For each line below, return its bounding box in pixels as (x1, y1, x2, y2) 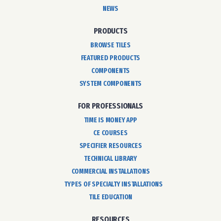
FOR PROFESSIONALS (77, 101, 144, 111)
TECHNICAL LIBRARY (84, 154, 137, 163)
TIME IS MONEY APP (83, 115, 138, 124)
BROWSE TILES (90, 40, 131, 49)
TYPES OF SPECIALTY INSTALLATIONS (64, 180, 163, 188)
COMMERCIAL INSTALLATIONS (71, 167, 150, 176)
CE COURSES (93, 128, 128, 137)
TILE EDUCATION (88, 192, 133, 201)
